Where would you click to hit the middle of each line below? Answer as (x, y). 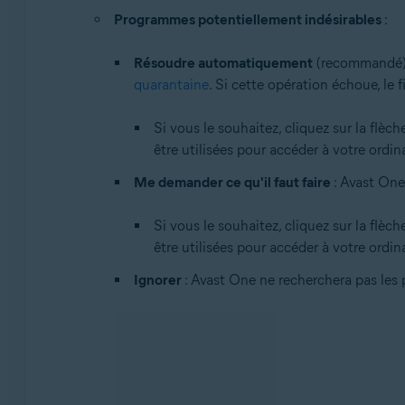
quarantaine (171, 85)
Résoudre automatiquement (223, 63)
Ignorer (157, 280)
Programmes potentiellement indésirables (247, 20)
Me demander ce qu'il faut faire (232, 183)
